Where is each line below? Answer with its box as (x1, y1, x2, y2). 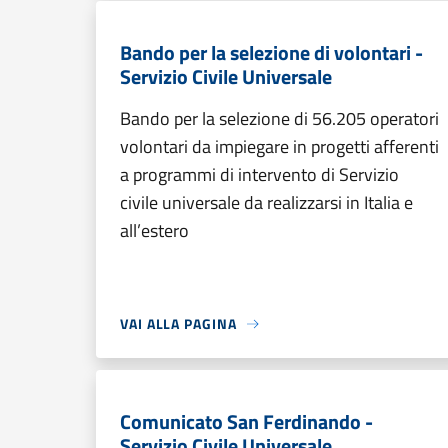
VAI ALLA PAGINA (120, 313, 237, 334)
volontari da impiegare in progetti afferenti (120, 133, 439, 160)
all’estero (120, 217, 189, 244)
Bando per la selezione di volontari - (120, 37, 423, 68)
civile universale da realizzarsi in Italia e (120, 189, 413, 216)
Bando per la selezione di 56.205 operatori (120, 105, 439, 132)
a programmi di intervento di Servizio (120, 161, 399, 188)
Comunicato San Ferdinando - (120, 406, 373, 437)
